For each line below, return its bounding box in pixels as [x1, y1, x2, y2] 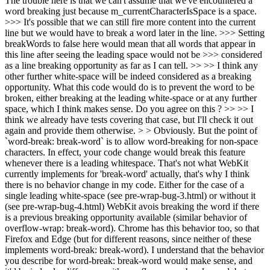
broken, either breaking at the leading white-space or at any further [5, 93, 257, 103]
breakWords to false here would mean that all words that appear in [5, 39, 256, 49]
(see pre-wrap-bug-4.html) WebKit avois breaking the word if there [5, 201, 259, 212]
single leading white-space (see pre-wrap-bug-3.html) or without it [5, 190, 256, 201]
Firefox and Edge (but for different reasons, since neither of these [5, 234, 251, 244]
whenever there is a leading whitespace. [5, 158, 155, 168]
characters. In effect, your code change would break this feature [5, 147, 245, 157]
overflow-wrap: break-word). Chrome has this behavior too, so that [5, 223, 259, 233]
